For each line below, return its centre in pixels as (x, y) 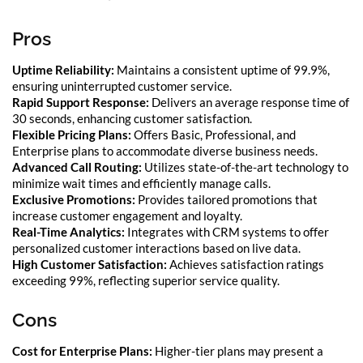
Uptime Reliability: (63, 69)
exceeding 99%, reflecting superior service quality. (146, 280)
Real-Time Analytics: (68, 231)
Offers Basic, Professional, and (214, 134)
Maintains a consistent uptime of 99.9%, (222, 69)
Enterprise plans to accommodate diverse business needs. (165, 150)
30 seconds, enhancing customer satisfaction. (132, 118)
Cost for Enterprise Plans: (82, 351)
